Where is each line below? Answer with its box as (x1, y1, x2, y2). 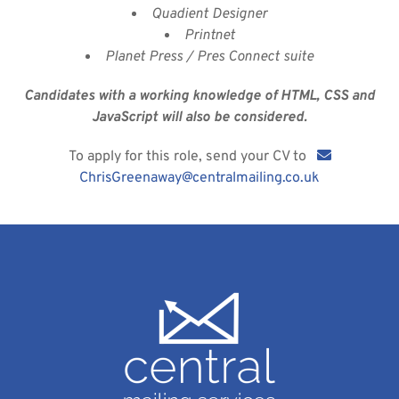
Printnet (183, 27, 235, 45)
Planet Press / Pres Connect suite (105, 48, 313, 66)
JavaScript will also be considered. (92, 109, 307, 126)
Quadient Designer (151, 5, 267, 23)
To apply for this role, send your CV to (68, 148, 317, 166)
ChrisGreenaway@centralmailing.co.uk (79, 169, 320, 187)
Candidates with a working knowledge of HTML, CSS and (24, 87, 375, 105)
